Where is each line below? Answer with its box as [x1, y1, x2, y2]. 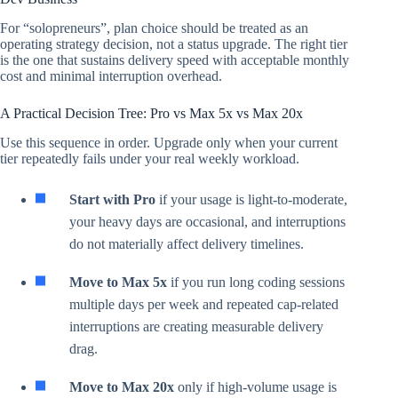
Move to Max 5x [69, 274, 167, 290]
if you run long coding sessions [167, 274, 345, 290]
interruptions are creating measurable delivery [69, 318, 323, 334]
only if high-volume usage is [174, 378, 337, 394]
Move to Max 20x [69, 378, 174, 394]
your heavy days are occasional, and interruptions [69, 213, 346, 229]
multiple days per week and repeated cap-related [69, 296, 338, 312]
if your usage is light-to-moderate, [155, 191, 347, 207]
